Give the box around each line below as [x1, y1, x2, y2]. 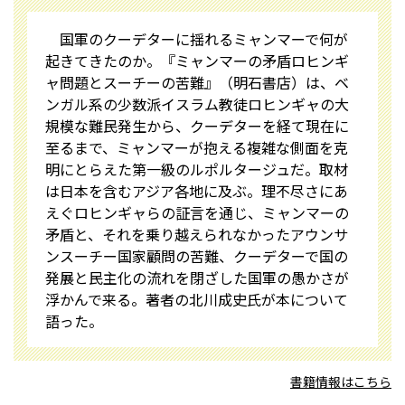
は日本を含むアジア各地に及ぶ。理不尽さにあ [45, 180, 348, 202]
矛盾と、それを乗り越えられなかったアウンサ [45, 223, 348, 245]
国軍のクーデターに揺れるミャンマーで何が [45, 28, 348, 50]
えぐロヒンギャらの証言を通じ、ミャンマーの [45, 202, 349, 223]
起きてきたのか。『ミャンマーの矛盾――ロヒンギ [45, 50, 349, 71]
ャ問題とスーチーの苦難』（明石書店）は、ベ [45, 71, 349, 93]
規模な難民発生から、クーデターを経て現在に [45, 115, 349, 137]
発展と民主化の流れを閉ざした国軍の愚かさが [45, 267, 349, 288]
